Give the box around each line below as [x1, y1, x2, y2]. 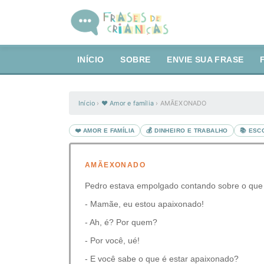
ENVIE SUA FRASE [167, 55, 244, 64]
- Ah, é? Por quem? [85, 217, 157, 227]
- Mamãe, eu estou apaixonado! [85, 199, 204, 209]
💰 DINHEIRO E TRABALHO [146, 127, 228, 134]
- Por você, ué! [85, 236, 140, 245]
